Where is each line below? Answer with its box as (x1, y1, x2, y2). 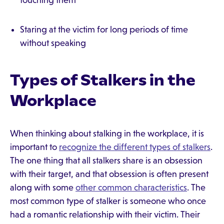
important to (10, 142, 59, 152)
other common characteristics (75, 182, 187, 192)
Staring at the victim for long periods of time (20, 24, 188, 34)
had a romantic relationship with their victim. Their (10, 209, 200, 219)
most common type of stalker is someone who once (10, 196, 206, 206)
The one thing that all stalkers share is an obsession (10, 155, 202, 165)
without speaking (20, 38, 86, 48)
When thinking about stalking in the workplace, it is (10, 128, 204, 138)
